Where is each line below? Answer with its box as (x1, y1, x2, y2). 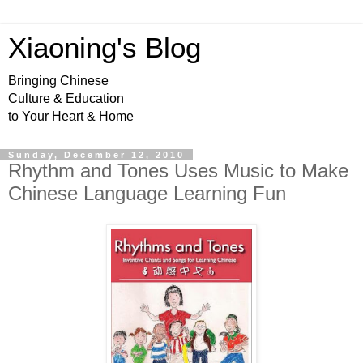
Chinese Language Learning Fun (8, 182, 286, 204)
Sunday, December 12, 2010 (8, 150, 185, 160)
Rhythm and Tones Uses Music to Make (8, 160, 348, 181)
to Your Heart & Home (8, 109, 134, 123)
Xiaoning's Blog (8, 32, 201, 63)
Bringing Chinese (8, 74, 109, 88)
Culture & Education (8, 92, 124, 105)
